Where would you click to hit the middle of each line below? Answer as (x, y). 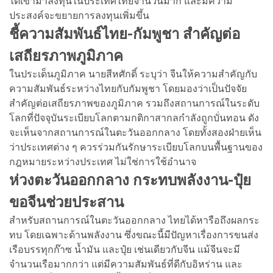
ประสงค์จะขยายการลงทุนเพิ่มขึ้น (79, 15)
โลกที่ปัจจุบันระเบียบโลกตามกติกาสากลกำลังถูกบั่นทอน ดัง (134, 118)
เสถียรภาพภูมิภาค (66, 56)
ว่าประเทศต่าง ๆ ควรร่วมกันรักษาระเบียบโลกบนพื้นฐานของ (136, 147)
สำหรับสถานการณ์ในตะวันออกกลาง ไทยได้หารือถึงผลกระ (134, 220)
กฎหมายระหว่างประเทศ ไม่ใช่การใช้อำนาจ (103, 161)
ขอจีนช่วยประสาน (66, 202)
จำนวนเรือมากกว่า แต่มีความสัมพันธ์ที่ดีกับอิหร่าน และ (126, 264)
